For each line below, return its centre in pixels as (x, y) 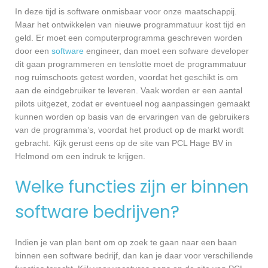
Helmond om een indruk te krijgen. (80, 156)
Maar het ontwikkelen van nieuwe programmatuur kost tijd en (130, 25)
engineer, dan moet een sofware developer (166, 51)
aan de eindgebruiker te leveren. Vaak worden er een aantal (129, 91)
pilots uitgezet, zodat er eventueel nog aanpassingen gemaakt (133, 104)
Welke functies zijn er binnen (132, 187)
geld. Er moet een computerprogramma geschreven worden (129, 38)
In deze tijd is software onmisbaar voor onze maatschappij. (126, 12)
